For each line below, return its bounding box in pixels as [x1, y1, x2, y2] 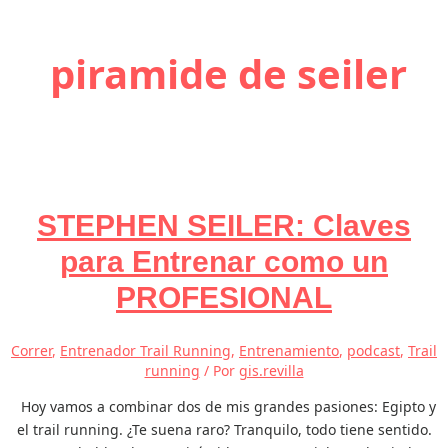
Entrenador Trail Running [60, 340, 231, 360]
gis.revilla [238, 360, 304, 380]
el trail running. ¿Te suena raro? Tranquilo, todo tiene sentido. [16, 419, 432, 439]
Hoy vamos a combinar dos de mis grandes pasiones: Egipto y [12, 396, 436, 416]
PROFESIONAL [116, 281, 332, 315]
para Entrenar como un [60, 245, 388, 279]
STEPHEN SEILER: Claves [37, 209, 411, 243]
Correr [11, 340, 52, 360]
